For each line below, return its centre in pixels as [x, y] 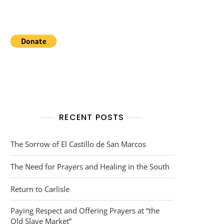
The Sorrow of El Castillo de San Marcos [78, 144]
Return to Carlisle [40, 189]
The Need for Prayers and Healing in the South [90, 166]
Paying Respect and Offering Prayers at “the [85, 210]
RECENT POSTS [92, 117]
